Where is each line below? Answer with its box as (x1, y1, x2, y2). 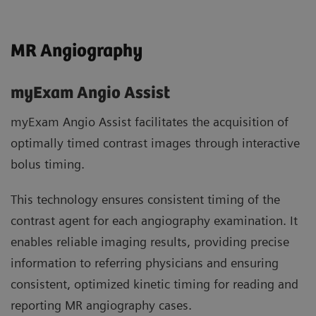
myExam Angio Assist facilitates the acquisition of (11, 114, 288, 130)
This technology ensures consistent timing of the (11, 192, 280, 207)
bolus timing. (11, 157, 85, 172)
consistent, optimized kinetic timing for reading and (11, 276, 298, 292)
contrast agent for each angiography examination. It (11, 213, 298, 229)
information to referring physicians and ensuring (11, 255, 279, 271)
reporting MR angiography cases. (11, 298, 192, 313)
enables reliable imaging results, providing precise (11, 234, 289, 250)
